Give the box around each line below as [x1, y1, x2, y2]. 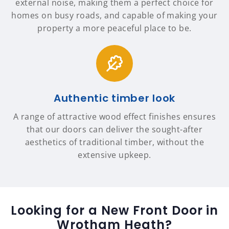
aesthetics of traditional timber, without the [25, 136, 204, 148]
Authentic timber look [53, 91, 176, 106]
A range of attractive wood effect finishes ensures [13, 111, 216, 123]
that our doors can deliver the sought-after [26, 124, 203, 135]
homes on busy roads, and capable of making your [11, 10, 218, 21]
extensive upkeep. [78, 149, 151, 161]
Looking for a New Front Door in [10, 202, 219, 219]
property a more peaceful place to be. [37, 22, 192, 34]
